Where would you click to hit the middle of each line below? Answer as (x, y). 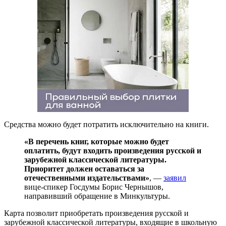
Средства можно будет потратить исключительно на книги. (106, 124)
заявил (175, 178)
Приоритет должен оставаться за (84, 168)
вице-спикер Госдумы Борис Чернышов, (94, 187)
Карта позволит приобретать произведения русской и (96, 213)
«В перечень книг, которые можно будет (97, 141)
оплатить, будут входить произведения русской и (113, 150)
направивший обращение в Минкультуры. (97, 196)
